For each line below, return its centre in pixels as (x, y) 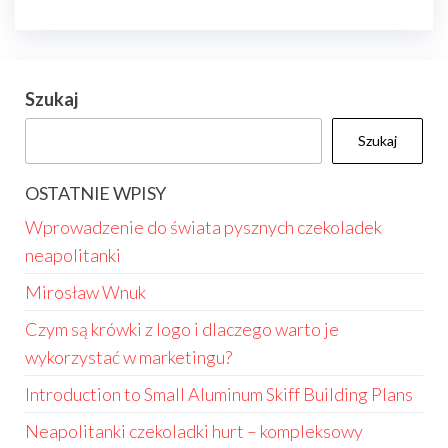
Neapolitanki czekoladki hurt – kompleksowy (194, 431)
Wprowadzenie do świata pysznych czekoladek (203, 227)
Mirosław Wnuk (85, 292)
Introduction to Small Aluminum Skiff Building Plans (219, 394)
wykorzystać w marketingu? (128, 357)
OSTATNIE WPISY (95, 193)
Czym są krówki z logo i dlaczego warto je (182, 329)
